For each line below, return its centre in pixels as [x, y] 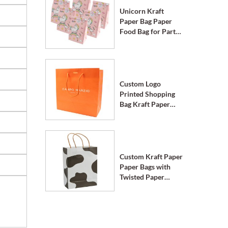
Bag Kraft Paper [145, 104]
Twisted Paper [142, 177]
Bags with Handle [147, 114]
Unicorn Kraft [141, 11]
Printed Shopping [147, 94]
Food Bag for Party [149, 31]
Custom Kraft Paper [151, 156]
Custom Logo [140, 84]
